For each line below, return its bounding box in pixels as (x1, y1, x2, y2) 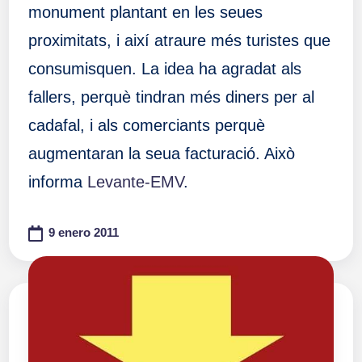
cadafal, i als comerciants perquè (27, 116, 265, 135)
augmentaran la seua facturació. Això (27, 145, 295, 163)
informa (27, 173, 87, 192)
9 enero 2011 (48, 225, 120, 239)
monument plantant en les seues (27, 3, 263, 22)
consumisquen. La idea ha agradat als (27, 60, 301, 78)
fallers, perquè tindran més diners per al (27, 88, 314, 107)
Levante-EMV (86, 173, 183, 192)
